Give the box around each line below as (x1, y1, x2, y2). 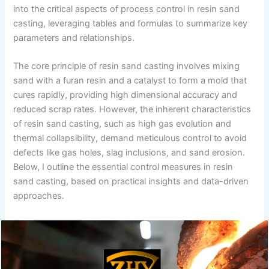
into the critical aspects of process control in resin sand (13, 3, 240, 14)
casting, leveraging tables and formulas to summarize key (13, 17, 248, 29)
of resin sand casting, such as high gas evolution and (13, 118, 232, 130)
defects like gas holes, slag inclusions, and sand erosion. (13, 147, 246, 159)
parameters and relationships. (13, 32, 135, 43)
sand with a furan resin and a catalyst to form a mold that (13, 75, 247, 86)
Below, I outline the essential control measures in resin (13, 162, 234, 173)
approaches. (13, 190, 65, 202)
